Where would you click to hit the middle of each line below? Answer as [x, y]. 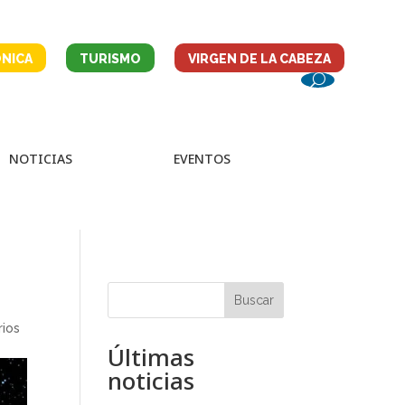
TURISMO [110, 59]
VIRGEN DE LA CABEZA [259, 59]
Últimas [151, 357]
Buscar [254, 300]
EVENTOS [202, 159]
